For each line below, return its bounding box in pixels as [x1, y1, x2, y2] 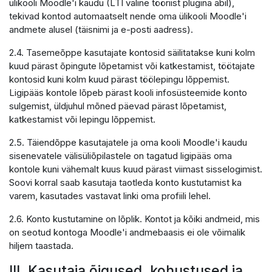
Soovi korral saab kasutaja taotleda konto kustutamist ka [9, 177, 242, 188]
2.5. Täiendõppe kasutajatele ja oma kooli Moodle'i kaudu [9, 137, 247, 148]
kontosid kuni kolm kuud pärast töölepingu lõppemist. [9, 73, 229, 85]
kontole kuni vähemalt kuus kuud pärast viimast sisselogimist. [9, 163, 262, 175]
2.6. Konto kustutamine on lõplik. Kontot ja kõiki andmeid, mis [9, 213, 260, 225]
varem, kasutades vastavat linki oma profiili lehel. [9, 190, 211, 202]
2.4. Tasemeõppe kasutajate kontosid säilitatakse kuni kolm [9, 47, 255, 58]
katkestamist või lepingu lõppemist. [9, 114, 155, 125]
